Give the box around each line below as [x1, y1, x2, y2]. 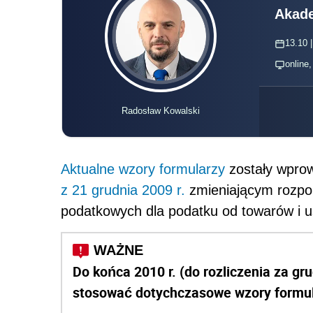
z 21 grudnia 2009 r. [61, 182, 189, 198]
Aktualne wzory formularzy [61, 161, 225, 177]
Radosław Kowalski [121, 105, 200, 117]
